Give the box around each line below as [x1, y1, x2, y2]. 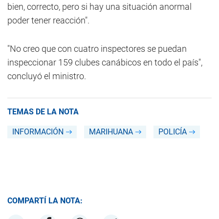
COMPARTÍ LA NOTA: [7, 196, 83, 205]
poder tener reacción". [7, 15, 89, 25]
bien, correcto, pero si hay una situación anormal [7, 1, 192, 12]
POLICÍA [158, 127, 187, 136]
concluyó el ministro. [7, 70, 86, 81]
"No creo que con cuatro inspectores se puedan [7, 43, 187, 54]
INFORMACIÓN [12, 127, 64, 136]
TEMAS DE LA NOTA [7, 107, 79, 116]
